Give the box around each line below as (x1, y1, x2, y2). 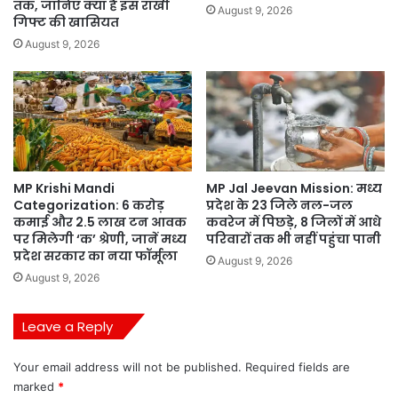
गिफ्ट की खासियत (13, 12, 119, 31)
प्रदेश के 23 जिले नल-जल (206, 196, 353, 215)
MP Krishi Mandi (13, 179, 115, 198)
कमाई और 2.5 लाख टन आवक (13, 213, 187, 232)
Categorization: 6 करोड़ (13, 196, 164, 215)
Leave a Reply (22, 317, 113, 337)
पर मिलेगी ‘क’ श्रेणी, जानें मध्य (13, 230, 187, 249)
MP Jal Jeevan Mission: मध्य (206, 179, 382, 198)
